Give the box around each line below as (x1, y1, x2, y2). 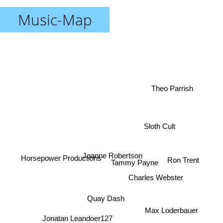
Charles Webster (130, 173, 186, 182)
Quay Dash (88, 199, 126, 208)
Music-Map (17, 9, 92, 30)
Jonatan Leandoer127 (41, 213, 111, 222)
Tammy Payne (116, 159, 164, 168)
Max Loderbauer (147, 208, 201, 217)
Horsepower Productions (19, 154, 101, 163)
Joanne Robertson (75, 142, 135, 151)
